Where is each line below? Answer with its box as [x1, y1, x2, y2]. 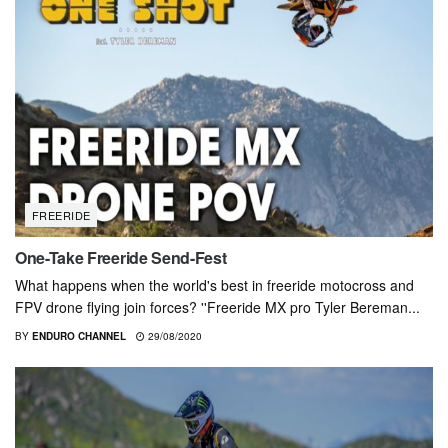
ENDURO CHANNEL [32, 328, 126, 343]
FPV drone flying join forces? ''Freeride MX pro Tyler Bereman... [15, 296, 420, 317]
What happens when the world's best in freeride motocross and [15, 274, 414, 295]
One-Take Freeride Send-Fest [15, 245, 227, 269]
